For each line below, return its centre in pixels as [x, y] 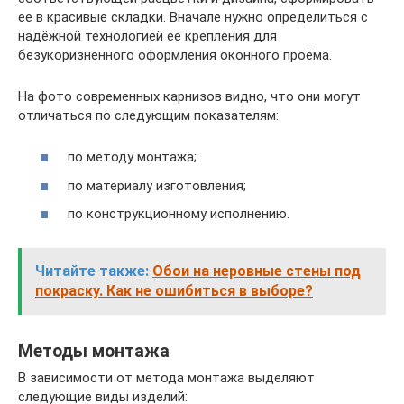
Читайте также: [92, 271]
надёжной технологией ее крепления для [147, 36]
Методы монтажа [94, 351]
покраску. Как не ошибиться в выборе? [174, 291]
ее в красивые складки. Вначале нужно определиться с [193, 17]
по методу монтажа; [132, 157]
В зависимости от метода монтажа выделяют [166, 378]
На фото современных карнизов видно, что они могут [189, 96]
